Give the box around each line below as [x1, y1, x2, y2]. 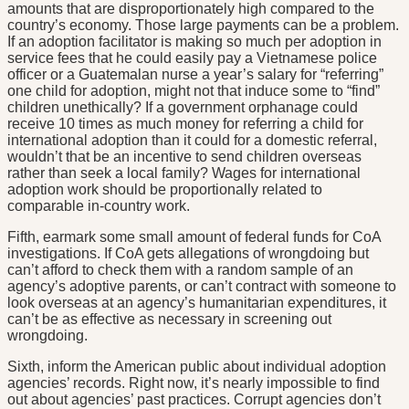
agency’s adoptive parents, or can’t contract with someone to [7, 278, 396, 295]
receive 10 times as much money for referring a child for [7, 116, 363, 132]
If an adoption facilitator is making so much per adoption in [7, 34, 382, 50]
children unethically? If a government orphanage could [7, 100, 358, 116]
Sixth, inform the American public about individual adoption [7, 359, 386, 375]
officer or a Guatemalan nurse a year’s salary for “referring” [7, 67, 383, 83]
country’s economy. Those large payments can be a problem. [7, 17, 399, 34]
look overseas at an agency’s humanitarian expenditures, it [7, 295, 386, 311]
